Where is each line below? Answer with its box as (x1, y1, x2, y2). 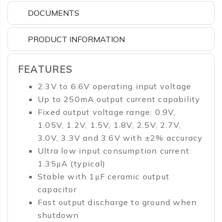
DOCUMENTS (28, 8, 79, 18)
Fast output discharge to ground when (38, 197, 197, 208)
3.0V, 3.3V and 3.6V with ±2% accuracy (38, 133, 203, 143)
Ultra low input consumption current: (38, 146, 192, 156)
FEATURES (18, 63, 73, 75)
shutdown (38, 210, 79, 221)
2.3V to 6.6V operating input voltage (38, 81, 192, 92)
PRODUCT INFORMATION (28, 34, 125, 45)
